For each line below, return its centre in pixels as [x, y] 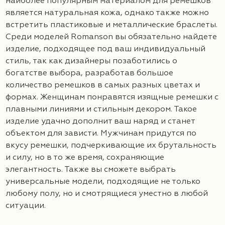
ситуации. [26, 206]
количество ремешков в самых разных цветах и [103, 85]
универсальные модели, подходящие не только [103, 182]
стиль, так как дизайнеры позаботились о [91, 61]
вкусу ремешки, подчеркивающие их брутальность [111, 145]
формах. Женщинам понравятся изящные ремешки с [112, 97]
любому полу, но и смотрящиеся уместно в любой [107, 194]
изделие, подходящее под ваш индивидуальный [105, 49]
